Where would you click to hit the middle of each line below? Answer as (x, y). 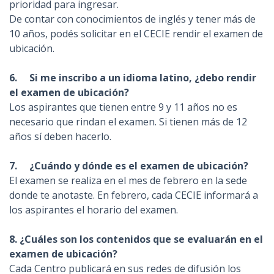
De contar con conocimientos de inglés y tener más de (132, 19)
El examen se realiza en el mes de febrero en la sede (128, 180)
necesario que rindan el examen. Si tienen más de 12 (128, 122)
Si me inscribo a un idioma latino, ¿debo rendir (142, 78)
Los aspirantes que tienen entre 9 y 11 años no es (123, 107)
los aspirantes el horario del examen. (94, 210)
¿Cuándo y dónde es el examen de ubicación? (138, 166)
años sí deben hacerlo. (60, 136)
